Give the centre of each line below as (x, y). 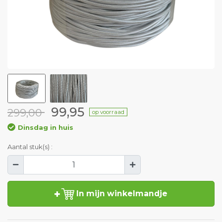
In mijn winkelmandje (122, 194)
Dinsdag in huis (46, 127)
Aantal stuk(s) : (30, 147)
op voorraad (108, 112)
